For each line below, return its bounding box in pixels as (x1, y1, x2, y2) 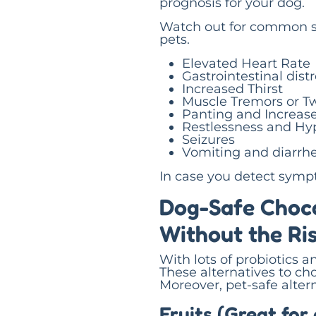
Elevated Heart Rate (182, 55, 310, 71)
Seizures (182, 131, 235, 147)
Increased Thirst (182, 80, 283, 97)
